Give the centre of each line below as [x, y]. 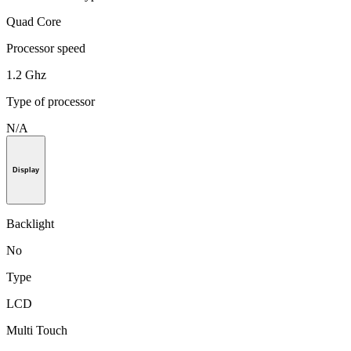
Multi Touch [37, 330]
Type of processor [51, 101]
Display [26, 170]
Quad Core [34, 21]
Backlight [30, 223]
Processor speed [46, 48]
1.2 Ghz [26, 74]
